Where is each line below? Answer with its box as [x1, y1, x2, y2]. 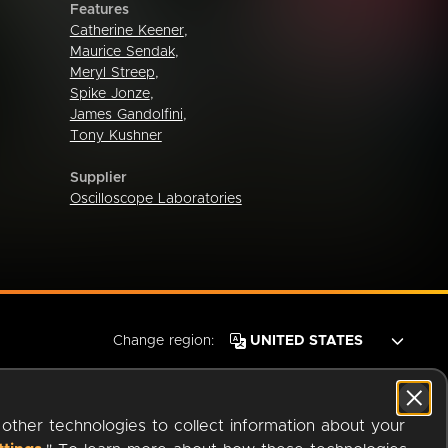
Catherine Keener [69, 23, 184, 38]
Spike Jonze [69, 86, 150, 101]
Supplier [69, 170, 127, 185]
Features [69, 2, 129, 17]
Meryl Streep [69, 65, 155, 80]
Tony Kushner [69, 128, 162, 143]
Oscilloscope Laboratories [69, 191, 242, 206]
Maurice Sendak [69, 44, 175, 59]
